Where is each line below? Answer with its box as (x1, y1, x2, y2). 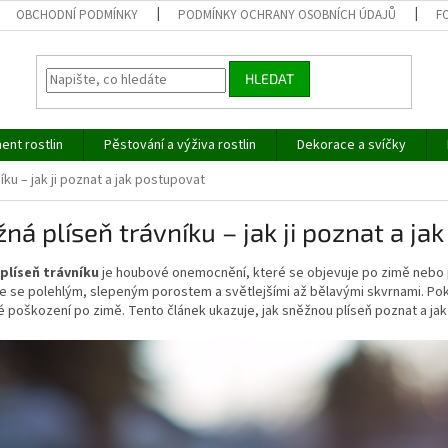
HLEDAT (245, 70, 295, 88)
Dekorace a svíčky (297, 135, 406, 155)
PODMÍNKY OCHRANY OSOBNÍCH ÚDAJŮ (178, 6, 397, 24)
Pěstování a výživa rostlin (104, 135, 256, 155)
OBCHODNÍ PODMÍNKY (16, 6, 139, 24)
